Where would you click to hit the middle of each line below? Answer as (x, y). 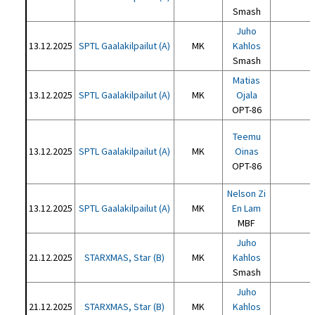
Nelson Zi (247, 193)
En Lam (247, 208)
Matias (247, 80)
